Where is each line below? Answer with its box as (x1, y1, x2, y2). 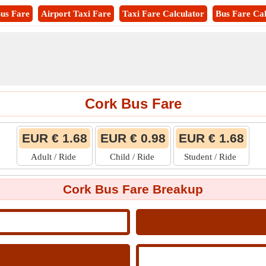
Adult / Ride (31, 152, 78, 161)
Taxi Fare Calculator (122, 9, 204, 18)
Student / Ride (184, 152, 239, 161)
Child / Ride (109, 152, 157, 161)
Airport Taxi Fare (41, 9, 111, 18)
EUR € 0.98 (100, 131, 166, 145)
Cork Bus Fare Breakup (63, 182, 203, 196)
